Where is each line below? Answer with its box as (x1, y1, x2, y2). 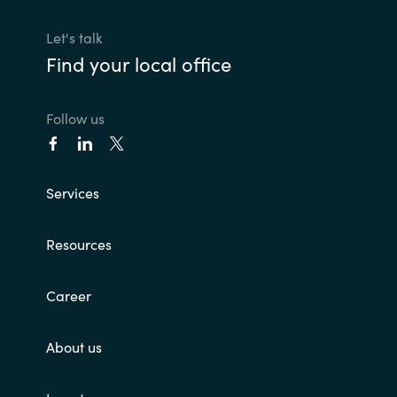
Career (45, 284, 91, 305)
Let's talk (45, 27, 103, 47)
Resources (45, 233, 112, 253)
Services (45, 182, 99, 202)
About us (45, 336, 102, 356)
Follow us (45, 107, 105, 128)
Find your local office (45, 49, 231, 77)
